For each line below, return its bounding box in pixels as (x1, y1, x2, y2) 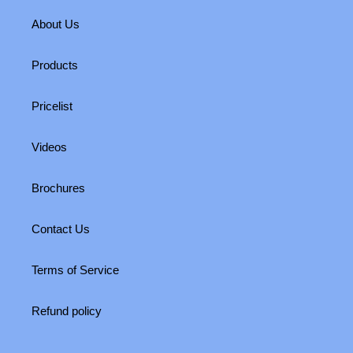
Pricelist (32, 99, 72, 113)
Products (32, 58, 78, 72)
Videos (32, 140, 67, 154)
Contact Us (32, 222, 90, 236)
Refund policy (32, 304, 102, 318)
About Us (32, 17, 80, 32)
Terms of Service (32, 263, 119, 277)
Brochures (32, 181, 85, 195)
